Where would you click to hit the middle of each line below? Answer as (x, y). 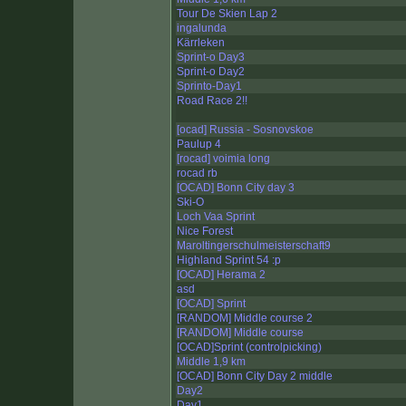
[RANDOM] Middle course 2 (245, 319)
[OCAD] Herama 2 (221, 275)
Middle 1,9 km (211, 362)
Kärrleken (201, 43)
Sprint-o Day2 (211, 72)
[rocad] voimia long (223, 159)
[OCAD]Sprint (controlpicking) (249, 348)
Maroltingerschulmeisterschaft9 (254, 246)
